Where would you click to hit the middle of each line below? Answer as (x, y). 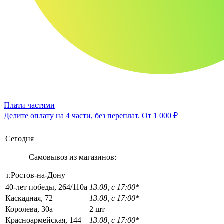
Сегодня (20, 138)
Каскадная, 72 (29, 198)
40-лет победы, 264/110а (46, 187)
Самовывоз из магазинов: (72, 157)
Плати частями (29, 105)
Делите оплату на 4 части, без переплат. (73, 115)
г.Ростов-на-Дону (36, 175)
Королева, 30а (29, 209)
